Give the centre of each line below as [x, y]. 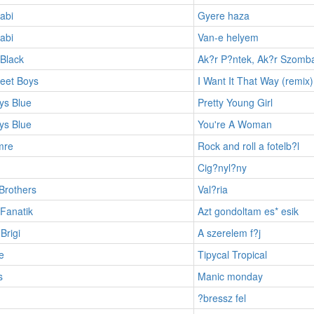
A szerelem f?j [229, 232]
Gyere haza [223, 15]
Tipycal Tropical [232, 254]
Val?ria [212, 189]
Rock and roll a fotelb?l [248, 145]
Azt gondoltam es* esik [248, 211]
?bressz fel [221, 298]
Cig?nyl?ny [222, 167]
